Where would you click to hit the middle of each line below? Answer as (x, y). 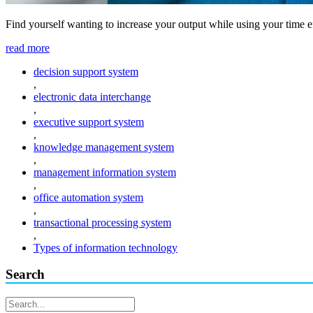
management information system (105, 172)
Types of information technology (105, 247)
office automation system (88, 197)
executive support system (89, 122)
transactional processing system (102, 222)
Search (25, 275)
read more (28, 48)
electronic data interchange (92, 96)
